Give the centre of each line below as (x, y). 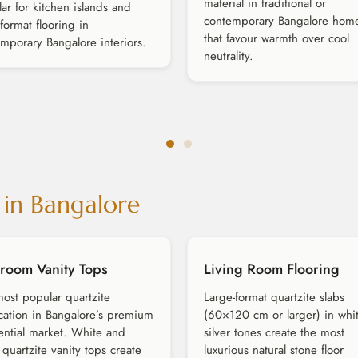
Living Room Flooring (272, 270)
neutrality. (229, 56)
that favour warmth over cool (276, 39)
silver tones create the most (274, 333)
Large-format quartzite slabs (274, 298)
